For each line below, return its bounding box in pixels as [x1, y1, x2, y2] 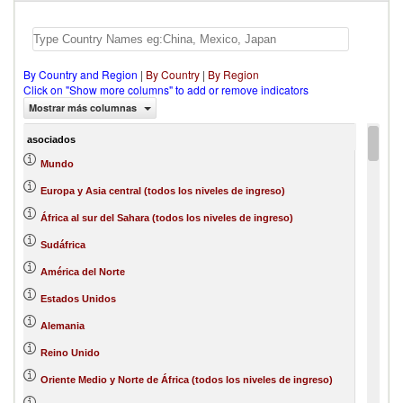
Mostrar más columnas [29, 101, 139, 114]
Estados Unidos [40, 293, 116, 304]
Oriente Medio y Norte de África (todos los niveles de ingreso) [40, 374, 333, 385]
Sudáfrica [40, 239, 85, 250]
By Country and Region [23, 67, 138, 82]
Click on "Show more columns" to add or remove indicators [23, 82, 309, 97]
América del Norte [40, 266, 125, 277]
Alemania [40, 320, 85, 331]
